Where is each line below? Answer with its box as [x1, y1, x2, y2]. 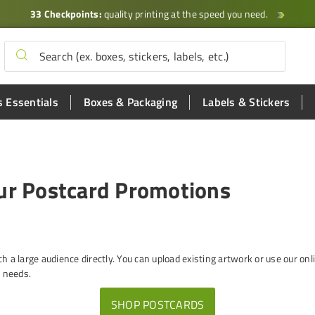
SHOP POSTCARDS [110, 296, 205, 313]
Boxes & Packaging [83, 94, 178, 110]
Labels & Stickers [202, 94, 290, 110]
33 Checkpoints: [30, 6, 102, 21]
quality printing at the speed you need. [101, 6, 270, 21]
